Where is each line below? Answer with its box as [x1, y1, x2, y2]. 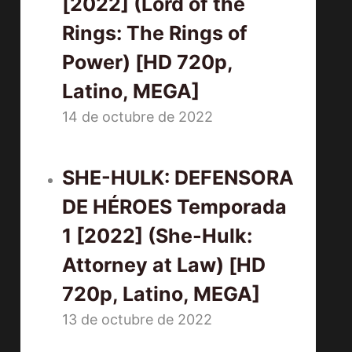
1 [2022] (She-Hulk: [62, 224, 253, 248]
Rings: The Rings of [62, 21, 248, 46]
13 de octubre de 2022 [62, 311, 213, 328]
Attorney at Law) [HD [62, 253, 266, 277]
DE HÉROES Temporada [62, 195, 288, 219]
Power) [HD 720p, [62, 50, 233, 75]
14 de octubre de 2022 [62, 108, 214, 126]
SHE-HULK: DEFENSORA [62, 166, 295, 190]
